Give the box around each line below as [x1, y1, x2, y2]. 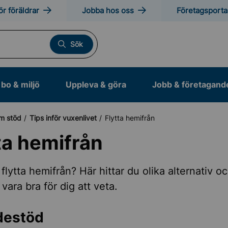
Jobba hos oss [82, 6, 134, 15]
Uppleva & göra [66, 79, 126, 90]
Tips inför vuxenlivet [30, 113, 97, 122]
